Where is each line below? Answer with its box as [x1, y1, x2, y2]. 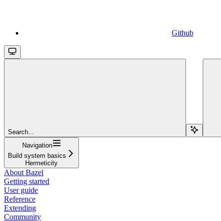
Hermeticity [25, 159, 58, 167]
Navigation [22, 141, 52, 149]
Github [172, 28, 193, 37]
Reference [4, 194, 36, 203]
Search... [8, 128, 34, 136]
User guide [4, 185, 38, 194]
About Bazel [4, 168, 43, 177]
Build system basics [8, 151, 66, 159]
